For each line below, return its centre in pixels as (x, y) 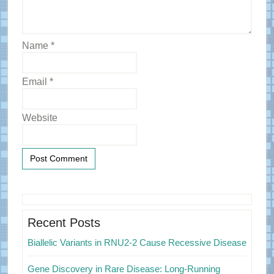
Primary (46, 202)
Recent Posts (64, 223)
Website (39, 118)
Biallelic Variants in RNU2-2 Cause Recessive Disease (137, 243)
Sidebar (46, 219)
